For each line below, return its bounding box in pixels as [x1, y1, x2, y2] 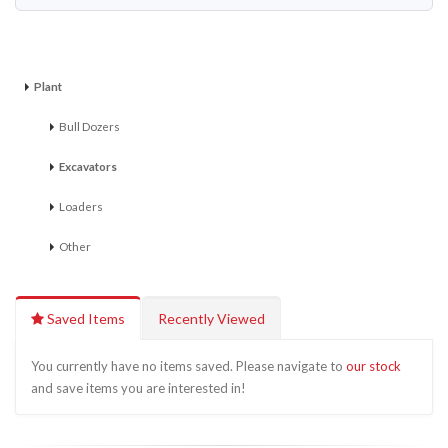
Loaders [59, 199, 103, 213]
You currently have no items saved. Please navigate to [31, 358, 346, 374]
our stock [346, 358, 401, 374]
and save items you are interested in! [31, 380, 246, 396]
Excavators [59, 159, 117, 173]
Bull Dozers [59, 119, 120, 133]
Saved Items [44, 310, 125, 327]
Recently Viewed [158, 310, 265, 327]
